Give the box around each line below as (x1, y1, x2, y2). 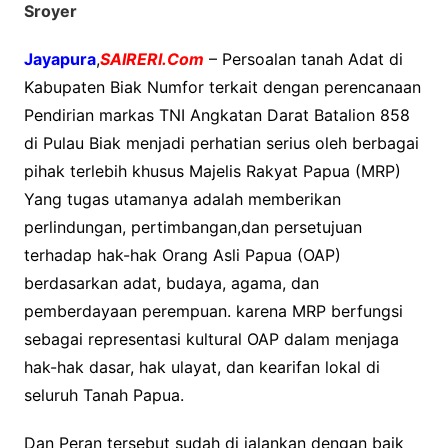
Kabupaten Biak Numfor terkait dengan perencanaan (23, 76, 421, 97)
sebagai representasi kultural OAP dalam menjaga (23, 328, 399, 349)
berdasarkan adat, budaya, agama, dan (23, 272, 319, 293)
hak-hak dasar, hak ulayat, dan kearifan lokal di (23, 356, 380, 377)
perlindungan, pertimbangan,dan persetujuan (23, 216, 362, 237)
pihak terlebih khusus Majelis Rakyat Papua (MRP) (23, 160, 401, 181)
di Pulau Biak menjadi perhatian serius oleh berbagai (23, 132, 419, 153)
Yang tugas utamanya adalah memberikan (23, 188, 341, 209)
